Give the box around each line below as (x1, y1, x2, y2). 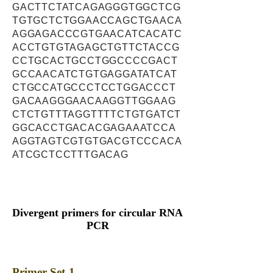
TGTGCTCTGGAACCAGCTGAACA (12, 15, 182, 26)
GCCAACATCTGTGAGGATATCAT (12, 69, 177, 79)
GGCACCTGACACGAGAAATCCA (12, 122, 176, 133)
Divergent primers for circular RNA (12, 207, 183, 219)
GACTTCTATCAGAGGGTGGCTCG (12, 2, 181, 12)
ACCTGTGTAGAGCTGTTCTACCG (12, 42, 180, 52)
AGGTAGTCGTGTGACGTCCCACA (12, 136, 182, 146)
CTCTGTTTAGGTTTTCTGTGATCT (12, 109, 182, 119)
